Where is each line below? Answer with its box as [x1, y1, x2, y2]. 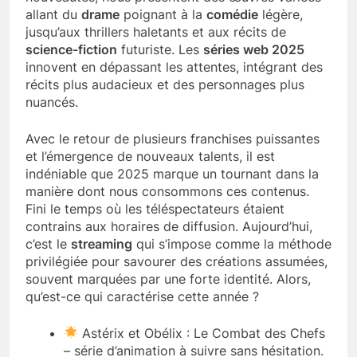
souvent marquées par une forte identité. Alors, [25, 270, 311, 287]
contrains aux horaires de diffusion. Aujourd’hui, [25, 218, 312, 234]
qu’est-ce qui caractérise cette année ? [25, 288, 259, 304]
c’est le [25, 235, 71, 252]
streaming [71, 235, 132, 252]
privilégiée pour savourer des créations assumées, [25, 253, 328, 269]
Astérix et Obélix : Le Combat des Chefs [78, 324, 326, 341]
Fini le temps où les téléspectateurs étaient [25, 200, 284, 217]
